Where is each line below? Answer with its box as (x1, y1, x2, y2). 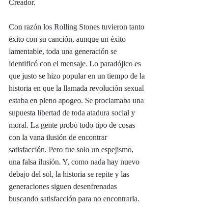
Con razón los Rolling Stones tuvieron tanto (9, 22, 146, 31)
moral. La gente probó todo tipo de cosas (9, 120, 137, 129)
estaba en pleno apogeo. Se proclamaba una (9, 96, 146, 105)
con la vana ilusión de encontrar (9, 133, 109, 141)
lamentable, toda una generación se (9, 47, 119, 55)
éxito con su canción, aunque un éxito (9, 34, 128, 43)
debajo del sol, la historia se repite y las (9, 169, 131, 178)
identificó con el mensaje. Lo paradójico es (9, 59, 143, 68)
